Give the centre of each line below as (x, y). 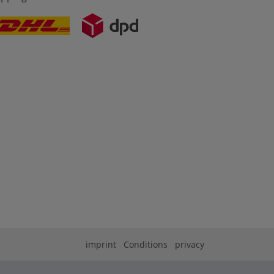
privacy (190, 244)
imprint (101, 244)
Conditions (146, 244)
